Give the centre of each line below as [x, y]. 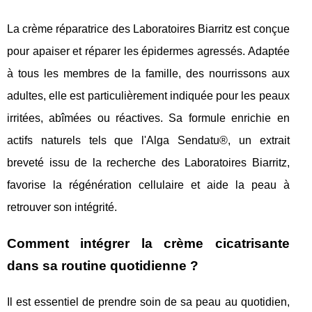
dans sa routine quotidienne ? [103, 266]
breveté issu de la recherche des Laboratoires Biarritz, [148, 163]
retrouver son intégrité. [62, 208]
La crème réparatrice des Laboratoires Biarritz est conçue [148, 29]
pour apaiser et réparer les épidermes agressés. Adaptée [148, 52]
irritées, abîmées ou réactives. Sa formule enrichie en [148, 118]
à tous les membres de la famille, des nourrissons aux [148, 74]
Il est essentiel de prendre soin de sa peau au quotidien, [148, 302]
